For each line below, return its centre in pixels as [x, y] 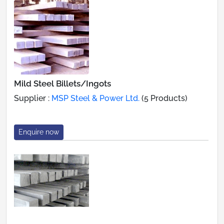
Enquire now [39, 132]
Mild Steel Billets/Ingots [62, 83]
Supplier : [33, 98]
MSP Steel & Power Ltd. [95, 98]
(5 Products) [163, 98]
